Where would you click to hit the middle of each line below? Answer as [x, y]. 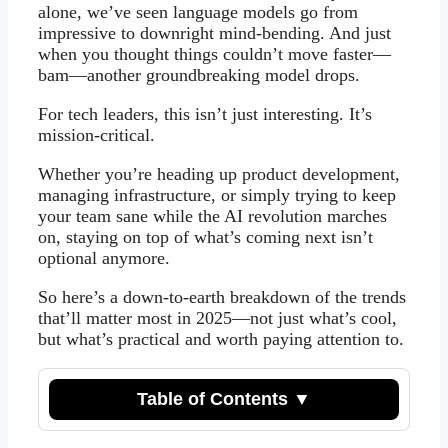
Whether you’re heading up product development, [219, 174]
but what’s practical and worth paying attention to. [221, 339]
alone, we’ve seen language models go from [198, 12]
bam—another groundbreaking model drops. [199, 75]
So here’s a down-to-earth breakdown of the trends [222, 297]
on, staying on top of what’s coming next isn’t [205, 237]
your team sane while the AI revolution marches [212, 216]
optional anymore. [104, 258]
